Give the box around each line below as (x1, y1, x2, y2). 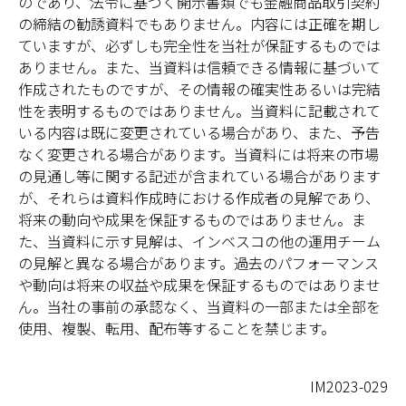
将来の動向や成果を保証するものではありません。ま (18, 208, 366, 230)
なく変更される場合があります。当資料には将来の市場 (18, 142, 379, 165)
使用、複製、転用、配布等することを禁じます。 (18, 316, 335, 339)
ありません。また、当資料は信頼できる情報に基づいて (18, 55, 381, 78)
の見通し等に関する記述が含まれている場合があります (18, 164, 381, 187)
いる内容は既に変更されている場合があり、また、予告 (18, 121, 380, 143)
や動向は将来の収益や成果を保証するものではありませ (18, 273, 381, 295)
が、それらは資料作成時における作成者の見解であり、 (18, 186, 380, 208)
